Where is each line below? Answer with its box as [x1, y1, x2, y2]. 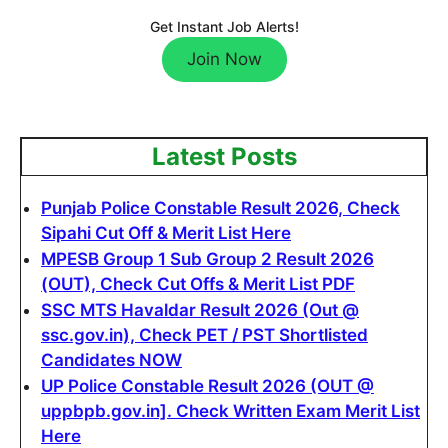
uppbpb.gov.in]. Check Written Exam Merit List [41, 401, 420, 421]
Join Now [186, 48, 262, 69]
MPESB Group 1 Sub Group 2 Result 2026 [41, 249, 374, 269]
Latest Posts [151, 142, 297, 171]
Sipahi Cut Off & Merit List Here [41, 223, 291, 243]
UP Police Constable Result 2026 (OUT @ [41, 376, 374, 396]
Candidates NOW [41, 350, 182, 370]
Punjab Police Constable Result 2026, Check [41, 198, 400, 218]
